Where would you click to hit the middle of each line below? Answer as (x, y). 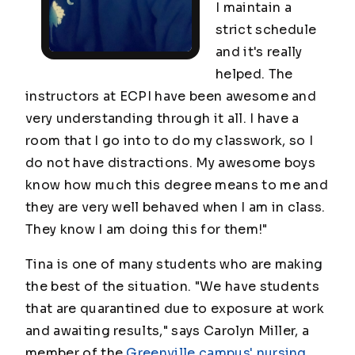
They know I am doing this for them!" (147, 229)
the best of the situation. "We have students (173, 286)
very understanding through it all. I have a (162, 118)
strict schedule (266, 30)
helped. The (254, 74)
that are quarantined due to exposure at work (175, 309)
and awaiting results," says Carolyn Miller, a (168, 331)
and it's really (259, 52)
